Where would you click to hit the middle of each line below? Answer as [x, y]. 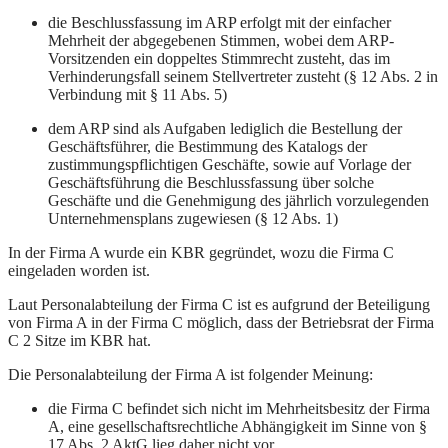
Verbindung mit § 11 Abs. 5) [137, 95]
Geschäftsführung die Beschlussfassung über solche [211, 183]
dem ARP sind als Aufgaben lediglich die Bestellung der [225, 129]
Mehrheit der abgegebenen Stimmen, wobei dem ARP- [221, 41]
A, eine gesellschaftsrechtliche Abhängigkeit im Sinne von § [237, 427]
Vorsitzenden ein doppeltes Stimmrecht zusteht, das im [219, 59]
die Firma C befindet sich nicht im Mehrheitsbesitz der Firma [239, 409]
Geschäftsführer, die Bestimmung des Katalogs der [207, 147]
